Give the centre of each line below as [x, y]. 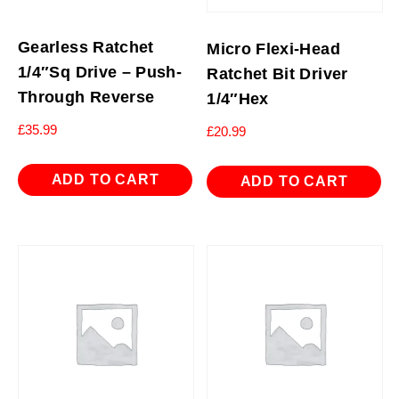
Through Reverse [86, 97]
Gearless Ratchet [86, 47]
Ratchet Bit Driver [277, 73]
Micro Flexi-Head [273, 49]
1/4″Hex [238, 98]
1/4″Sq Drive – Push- [100, 72]
